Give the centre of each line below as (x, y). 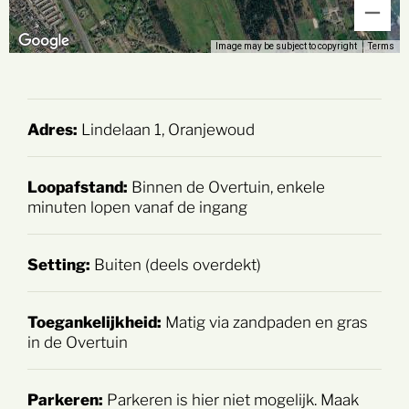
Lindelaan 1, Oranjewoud (166, 128)
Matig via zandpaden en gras (265, 321)
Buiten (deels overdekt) (176, 263)
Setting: (59, 263)
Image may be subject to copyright (286, 47)
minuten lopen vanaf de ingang (137, 206)
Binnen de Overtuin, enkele (226, 186)
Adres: (52, 128)
